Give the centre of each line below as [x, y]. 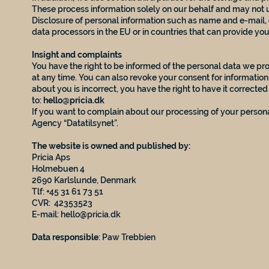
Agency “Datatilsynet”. [75, 123]
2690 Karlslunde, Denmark [84, 180]
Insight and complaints [77, 54]
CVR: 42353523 [62, 203]
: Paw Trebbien [127, 237]
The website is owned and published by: [111, 146]
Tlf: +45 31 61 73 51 [68, 191]
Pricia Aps [51, 157]
